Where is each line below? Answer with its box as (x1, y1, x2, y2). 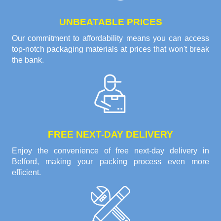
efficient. (12, 168, 41, 177)
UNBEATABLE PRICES (59, 17, 162, 28)
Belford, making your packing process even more (12, 157, 209, 166)
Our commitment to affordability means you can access (12, 34, 209, 43)
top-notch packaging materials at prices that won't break (12, 45, 209, 54)
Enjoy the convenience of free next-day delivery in (12, 147, 209, 155)
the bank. (12, 56, 44, 65)
